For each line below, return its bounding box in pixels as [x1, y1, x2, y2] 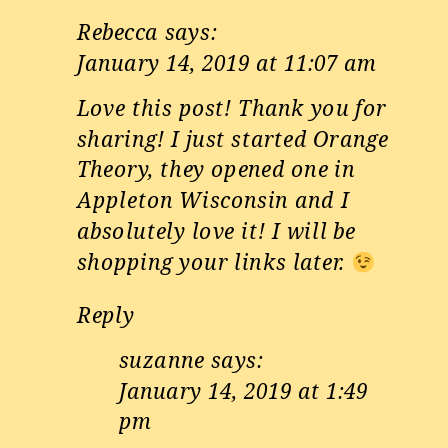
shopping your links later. [77, 247, 352, 276]
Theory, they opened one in [77, 155, 356, 184]
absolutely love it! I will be [77, 216, 356, 245]
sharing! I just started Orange [77, 124, 389, 153]
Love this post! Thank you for [77, 93, 387, 122]
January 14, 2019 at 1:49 [119, 376, 368, 405]
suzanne [119, 345, 205, 374]
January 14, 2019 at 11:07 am [77, 48, 377, 77]
